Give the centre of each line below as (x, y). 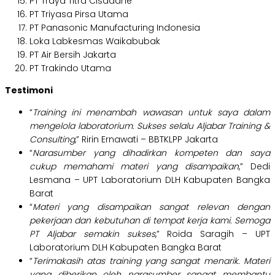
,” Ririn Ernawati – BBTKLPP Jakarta (146, 140)
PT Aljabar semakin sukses (92, 234)
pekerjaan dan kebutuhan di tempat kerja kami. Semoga (150, 221)
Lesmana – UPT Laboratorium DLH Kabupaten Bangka (150, 180)
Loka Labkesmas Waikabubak (95, 41)
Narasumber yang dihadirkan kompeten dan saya (151, 153)
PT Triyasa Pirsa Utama (79, 14)
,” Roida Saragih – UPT (213, 234)
